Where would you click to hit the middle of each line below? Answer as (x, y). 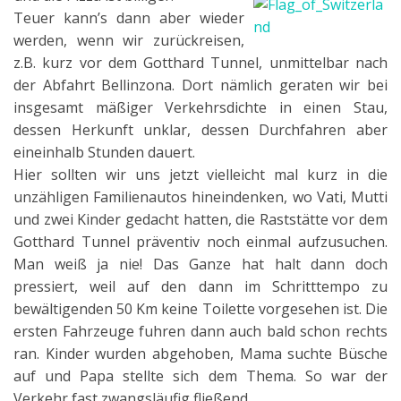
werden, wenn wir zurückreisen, (129, 41)
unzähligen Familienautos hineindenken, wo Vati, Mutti (200, 197)
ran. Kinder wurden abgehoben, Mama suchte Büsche (200, 354)
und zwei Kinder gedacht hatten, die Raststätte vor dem (200, 220)
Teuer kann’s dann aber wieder (129, 18)
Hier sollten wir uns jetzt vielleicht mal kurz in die (200, 175)
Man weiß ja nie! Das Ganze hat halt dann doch (200, 264)
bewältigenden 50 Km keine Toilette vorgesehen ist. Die (200, 309)
